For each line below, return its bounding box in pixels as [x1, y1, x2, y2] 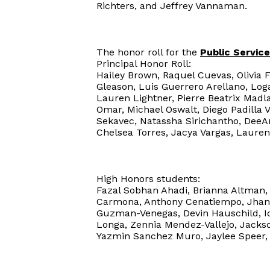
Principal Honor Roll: [96, 58, 191, 69]
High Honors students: [96, 173, 200, 184]
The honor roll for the [96, 46, 200, 58]
